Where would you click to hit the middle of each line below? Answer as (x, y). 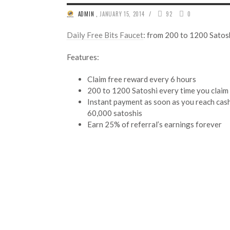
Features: (83, 57)
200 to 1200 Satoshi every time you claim (158, 90)
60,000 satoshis (115, 113)
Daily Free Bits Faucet (105, 35)
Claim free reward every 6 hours (142, 79)
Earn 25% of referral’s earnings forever (155, 124)
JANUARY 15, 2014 (122, 14)
